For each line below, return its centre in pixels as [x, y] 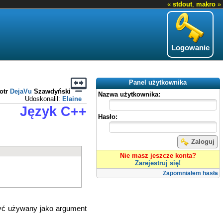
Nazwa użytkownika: [129, 94]
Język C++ [53, 111]
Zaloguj [203, 142]
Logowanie [190, 48]
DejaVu [21, 91]
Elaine [72, 99]
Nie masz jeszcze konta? [158, 156]
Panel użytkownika [158, 82]
